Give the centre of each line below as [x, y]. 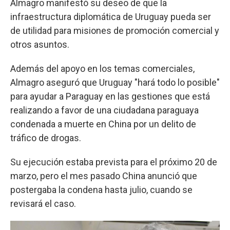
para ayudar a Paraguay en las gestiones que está [110, 96]
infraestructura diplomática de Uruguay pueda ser [111, 16]
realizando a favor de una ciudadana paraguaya [104, 110]
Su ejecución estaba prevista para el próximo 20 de [114, 162]
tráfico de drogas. [46, 138]
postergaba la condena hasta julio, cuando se [101, 189]
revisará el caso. [43, 203]
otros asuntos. [40, 44]
